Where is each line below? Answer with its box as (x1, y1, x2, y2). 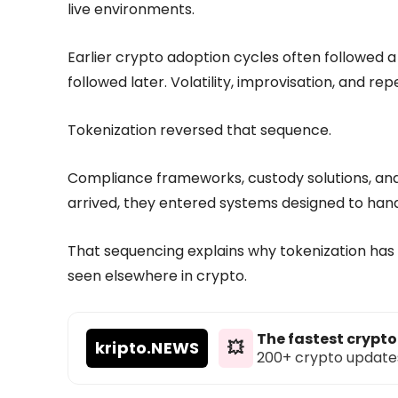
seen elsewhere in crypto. (68, 265, 247, 286)
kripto (95, 336, 147, 359)
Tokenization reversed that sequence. (68, 119, 331, 140)
